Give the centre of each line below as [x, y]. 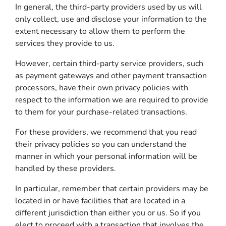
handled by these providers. [66, 168]
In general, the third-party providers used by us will [108, 7]
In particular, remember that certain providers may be [112, 189]
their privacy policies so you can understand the [101, 144]
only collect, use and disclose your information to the [111, 19]
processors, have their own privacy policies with [102, 88]
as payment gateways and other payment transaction [111, 76]
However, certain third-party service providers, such [109, 64]
